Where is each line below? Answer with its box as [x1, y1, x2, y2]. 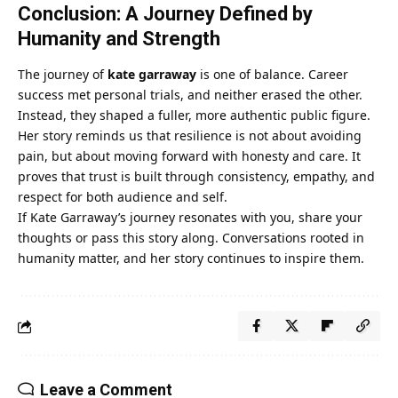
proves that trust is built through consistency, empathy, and [18, 168, 375, 186]
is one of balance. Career [196, 66, 348, 84]
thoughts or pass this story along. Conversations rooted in [18, 229, 364, 247]
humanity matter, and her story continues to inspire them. [18, 250, 364, 267]
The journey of [18, 66, 107, 84]
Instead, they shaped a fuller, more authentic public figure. [18, 107, 370, 124]
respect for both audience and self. [18, 188, 227, 206]
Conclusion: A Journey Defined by [18, 2, 313, 25]
